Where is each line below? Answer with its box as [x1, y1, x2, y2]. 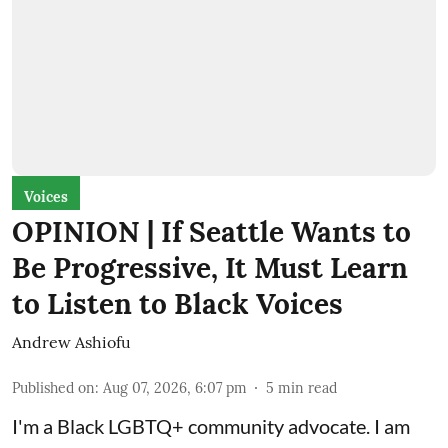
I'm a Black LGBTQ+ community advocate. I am [12, 413, 410, 438]
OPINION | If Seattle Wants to [12, 213, 411, 250]
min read [278, 378, 337, 397]
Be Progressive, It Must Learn [12, 249, 408, 286]
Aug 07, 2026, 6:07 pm [103, 378, 247, 397]
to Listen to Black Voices [12, 285, 343, 322]
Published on [12, 378, 95, 397]
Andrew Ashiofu [12, 331, 131, 352]
